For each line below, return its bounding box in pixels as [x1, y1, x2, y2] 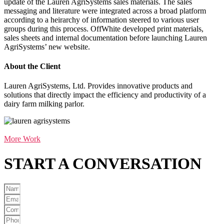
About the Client [4, 62, 60, 71]
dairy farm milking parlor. [4, 99, 84, 108]
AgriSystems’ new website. [4, 42, 90, 51]
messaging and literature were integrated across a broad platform [4, 6, 206, 15]
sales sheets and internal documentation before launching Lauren [4, 33, 207, 42]
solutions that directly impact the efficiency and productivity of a [4, 90, 206, 99]
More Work [4, 134, 40, 143]
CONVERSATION [72, 154, 201, 172]
